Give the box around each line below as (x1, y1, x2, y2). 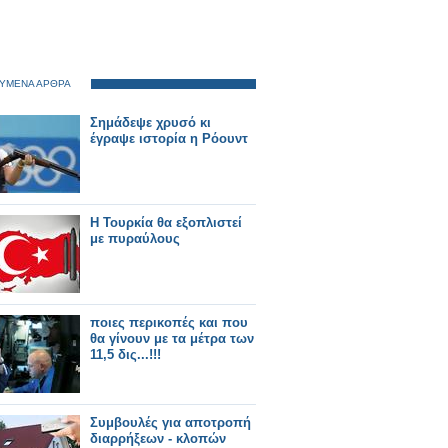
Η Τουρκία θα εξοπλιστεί (90, 215, 242, 230)
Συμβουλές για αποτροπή (90, 415, 251, 430)
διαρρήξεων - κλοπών (90, 431, 226, 446)
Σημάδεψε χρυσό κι (90, 115, 211, 130)
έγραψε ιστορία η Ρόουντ (90, 131, 248, 146)
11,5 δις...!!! (90, 347, 161, 362)
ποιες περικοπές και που (90, 315, 248, 330)
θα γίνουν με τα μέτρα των (90, 331, 254, 346)
